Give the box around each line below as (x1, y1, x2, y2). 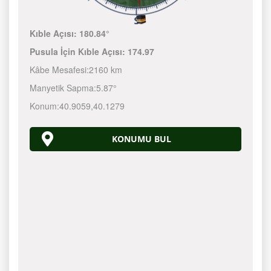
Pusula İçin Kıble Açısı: (30, 45, 128, 57)
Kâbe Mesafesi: (30, 64, 90, 76)
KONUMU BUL (112, 133, 171, 145)
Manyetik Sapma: (30, 82, 97, 94)
